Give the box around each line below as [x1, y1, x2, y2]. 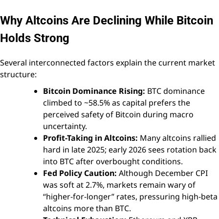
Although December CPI [117, 168, 208, 179]
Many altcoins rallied [138, 132, 216, 144]
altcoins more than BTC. [43, 203, 131, 214]
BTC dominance [145, 86, 205, 97]
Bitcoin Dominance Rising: [43, 86, 145, 97]
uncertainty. [43, 121, 87, 132]
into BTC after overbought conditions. [43, 156, 183, 167]
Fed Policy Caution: [43, 168, 117, 179]
